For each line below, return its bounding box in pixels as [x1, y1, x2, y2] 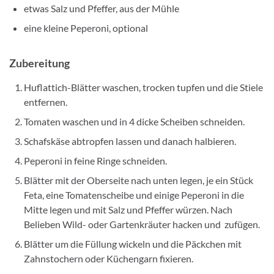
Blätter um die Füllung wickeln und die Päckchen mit [24, 237, 242, 250]
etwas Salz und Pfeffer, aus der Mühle [24, 2, 179, 14]
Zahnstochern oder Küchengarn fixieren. [24, 252, 193, 264]
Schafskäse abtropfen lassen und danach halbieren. [24, 135, 236, 147]
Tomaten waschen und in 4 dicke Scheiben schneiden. [24, 115, 245, 127]
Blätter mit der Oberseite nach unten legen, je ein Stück [24, 174, 253, 186]
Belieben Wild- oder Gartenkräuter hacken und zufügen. [24, 218, 260, 230]
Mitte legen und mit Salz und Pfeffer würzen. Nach [24, 203, 232, 215]
